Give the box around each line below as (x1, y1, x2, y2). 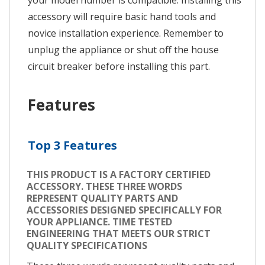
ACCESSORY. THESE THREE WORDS (27, 179, 182, 193)
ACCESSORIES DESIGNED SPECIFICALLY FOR (27, 203, 222, 216)
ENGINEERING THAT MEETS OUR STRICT (27, 227, 211, 240)
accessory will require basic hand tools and (28, 10, 216, 24)
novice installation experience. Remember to (28, 27, 224, 40)
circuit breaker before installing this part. (28, 60, 210, 73)
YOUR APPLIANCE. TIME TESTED (27, 215, 172, 228)
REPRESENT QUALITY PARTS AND (27, 191, 178, 205)
